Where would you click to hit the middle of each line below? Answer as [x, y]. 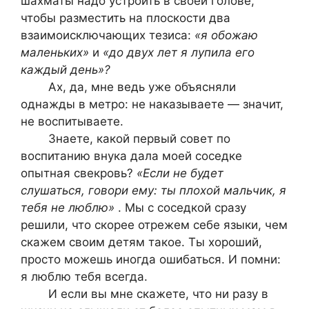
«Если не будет [180, 173]
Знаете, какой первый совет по [126, 138]
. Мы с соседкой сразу [182, 207]
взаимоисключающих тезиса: [108, 35]
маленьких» [57, 52]
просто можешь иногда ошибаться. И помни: [151, 259]
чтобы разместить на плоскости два [126, 18]
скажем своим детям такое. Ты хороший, [141, 242]
